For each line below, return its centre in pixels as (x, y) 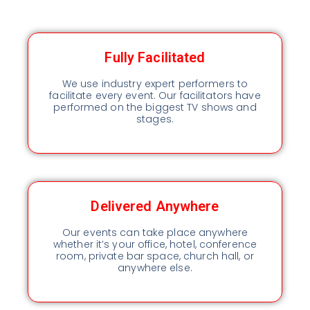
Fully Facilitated (155, 57)
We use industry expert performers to (155, 83)
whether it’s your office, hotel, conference (155, 244)
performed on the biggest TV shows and (155, 107)
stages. (155, 119)
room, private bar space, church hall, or (155, 256)
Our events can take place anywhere (155, 232)
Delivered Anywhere (155, 206)
